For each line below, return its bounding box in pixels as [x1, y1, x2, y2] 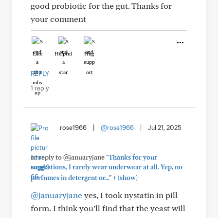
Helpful [54, 50, 72, 57]
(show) [116, 174, 138, 182]
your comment [31, 14, 86, 24]
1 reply [31, 84, 49, 92]
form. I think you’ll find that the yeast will [31, 203, 185, 213]
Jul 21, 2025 [148, 124, 182, 131]
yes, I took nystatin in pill [82, 190, 178, 200]
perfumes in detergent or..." [31, 174, 111, 182]
